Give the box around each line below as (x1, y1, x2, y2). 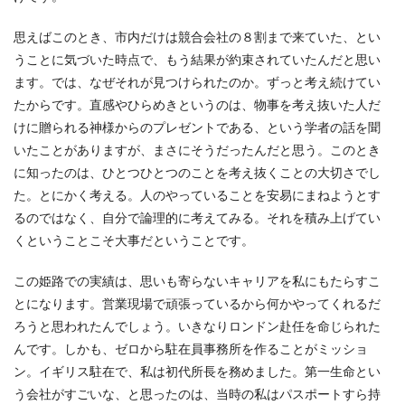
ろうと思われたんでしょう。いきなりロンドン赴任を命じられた (14, 318, 381, 334)
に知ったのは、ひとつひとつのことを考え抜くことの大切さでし (14, 165, 381, 180)
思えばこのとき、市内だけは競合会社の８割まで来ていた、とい (14, 29, 381, 44)
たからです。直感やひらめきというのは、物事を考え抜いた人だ (14, 97, 381, 112)
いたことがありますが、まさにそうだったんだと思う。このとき (14, 142, 381, 157)
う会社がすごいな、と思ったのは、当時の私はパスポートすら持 (14, 386, 381, 401)
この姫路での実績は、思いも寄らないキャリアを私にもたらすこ (14, 273, 381, 288)
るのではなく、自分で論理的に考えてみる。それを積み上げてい (14, 210, 381, 225)
